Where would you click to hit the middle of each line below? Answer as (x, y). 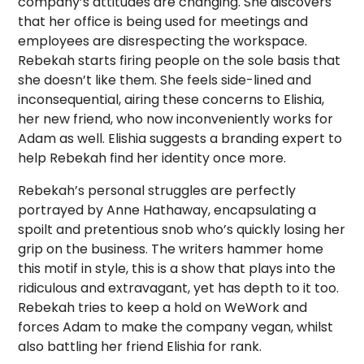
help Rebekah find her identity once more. (152, 158)
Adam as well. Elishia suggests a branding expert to (180, 139)
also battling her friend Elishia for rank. (140, 347)
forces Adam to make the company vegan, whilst (176, 327)
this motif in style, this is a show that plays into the (177, 269)
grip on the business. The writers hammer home (171, 249)
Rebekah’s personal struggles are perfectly (157, 191)
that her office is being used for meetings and (163, 22)
